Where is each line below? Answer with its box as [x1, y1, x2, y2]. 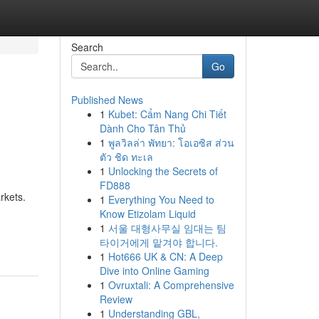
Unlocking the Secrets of [108, 164, 218, 178]
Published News [70, 93, 143, 107]
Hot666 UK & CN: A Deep [108, 249, 223, 263]
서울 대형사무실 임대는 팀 [108, 221, 226, 235]
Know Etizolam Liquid [99, 206, 196, 221]
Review [99, 292, 132, 306]
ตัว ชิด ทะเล [99, 150, 153, 164]
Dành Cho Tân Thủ [99, 121, 186, 135]
